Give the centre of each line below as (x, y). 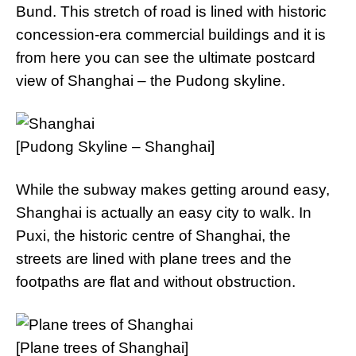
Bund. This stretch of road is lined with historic (171, 12)
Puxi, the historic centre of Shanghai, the (153, 236)
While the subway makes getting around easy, (173, 190)
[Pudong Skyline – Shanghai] (115, 147)
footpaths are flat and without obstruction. (156, 282)
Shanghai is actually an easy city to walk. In (164, 213)
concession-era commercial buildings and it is (171, 35)
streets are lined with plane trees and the (154, 259)
